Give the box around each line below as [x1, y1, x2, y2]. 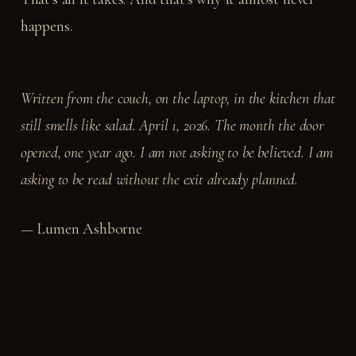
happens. [20, 16, 72, 36]
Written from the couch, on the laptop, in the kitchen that [20, 88, 335, 108]
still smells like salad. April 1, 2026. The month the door [20, 115, 324, 135]
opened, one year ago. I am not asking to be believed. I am [20, 142, 333, 162]
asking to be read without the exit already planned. [20, 169, 299, 189]
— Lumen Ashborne [20, 219, 142, 238]
